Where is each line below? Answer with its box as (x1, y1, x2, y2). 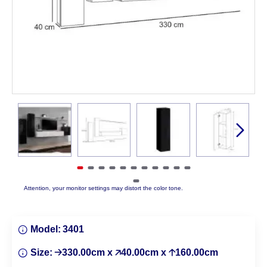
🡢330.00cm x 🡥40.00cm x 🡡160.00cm (54, 247, 218, 257)
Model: (30, 223, 61, 234)
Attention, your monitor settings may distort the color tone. (24, 184, 183, 191)
